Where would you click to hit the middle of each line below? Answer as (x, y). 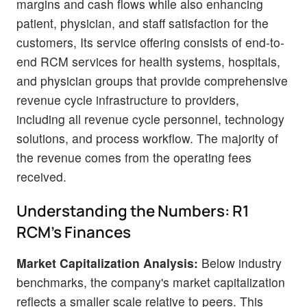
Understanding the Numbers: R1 (133, 210)
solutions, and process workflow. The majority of (147, 138)
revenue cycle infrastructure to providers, (128, 100)
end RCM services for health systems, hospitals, (148, 62)
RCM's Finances (74, 232)
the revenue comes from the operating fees (134, 158)
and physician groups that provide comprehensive (152, 81)
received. (41, 177)
